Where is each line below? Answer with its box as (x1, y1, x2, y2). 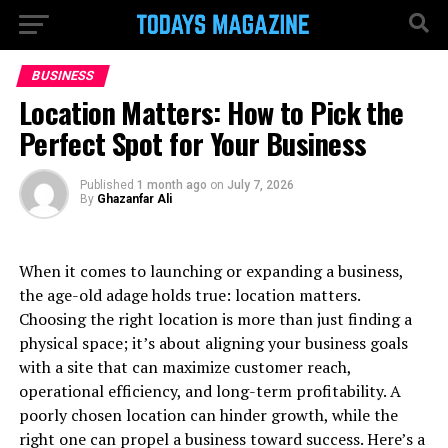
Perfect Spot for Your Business (18, 122, 367, 164)
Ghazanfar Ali (96, 192, 172, 206)
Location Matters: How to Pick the (18, 91, 404, 133)
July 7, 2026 (226, 178, 294, 192)
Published (79, 178, 134, 192)
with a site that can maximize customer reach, (18, 356, 351, 378)
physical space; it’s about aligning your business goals (18, 332, 408, 354)
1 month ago (136, 178, 207, 192)
